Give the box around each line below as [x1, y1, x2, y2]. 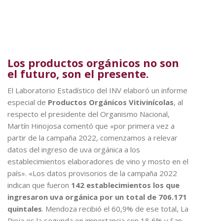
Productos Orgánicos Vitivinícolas [48, 97, 174, 107]
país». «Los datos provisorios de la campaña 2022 [7, 168, 177, 178]
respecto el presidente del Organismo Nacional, [7, 109, 170, 119]
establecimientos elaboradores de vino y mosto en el [7, 156, 188, 166]
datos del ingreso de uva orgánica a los [7, 144, 140, 154]
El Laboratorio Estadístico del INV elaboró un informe [7, 85, 187, 95]
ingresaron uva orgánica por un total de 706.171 [7, 191, 187, 202]
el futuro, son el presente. [7, 66, 149, 81]
